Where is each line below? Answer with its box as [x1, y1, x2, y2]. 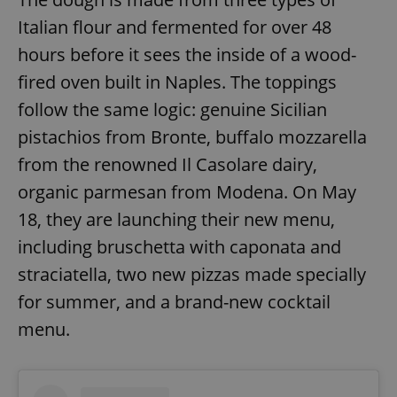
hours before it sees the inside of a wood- [18, 43, 356, 67]
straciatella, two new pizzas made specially [18, 262, 366, 287]
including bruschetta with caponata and [18, 235, 341, 260]
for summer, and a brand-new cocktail [18, 290, 331, 315]
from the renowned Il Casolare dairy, [18, 152, 317, 177]
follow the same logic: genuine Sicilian [18, 97, 327, 122]
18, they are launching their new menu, [18, 207, 335, 232]
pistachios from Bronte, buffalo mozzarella [18, 125, 367, 150]
